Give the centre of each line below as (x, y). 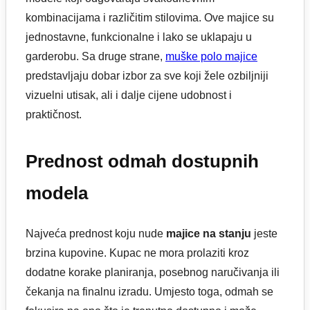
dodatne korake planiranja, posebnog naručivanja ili (153, 272)
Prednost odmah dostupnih (142, 162)
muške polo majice (211, 57)
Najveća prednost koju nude (96, 233)
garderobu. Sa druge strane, (95, 57)
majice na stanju (209, 233)
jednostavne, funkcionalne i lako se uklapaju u (139, 37)
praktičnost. (54, 115)
